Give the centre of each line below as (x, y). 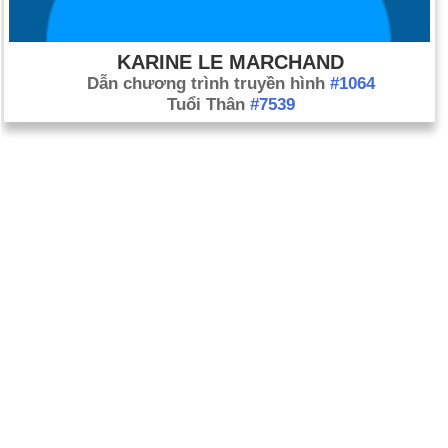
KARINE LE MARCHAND (230, 62)
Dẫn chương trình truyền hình (208, 83)
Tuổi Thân (208, 104)
